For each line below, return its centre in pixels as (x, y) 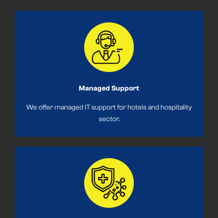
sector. (109, 119)
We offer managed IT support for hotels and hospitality (109, 108)
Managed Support (109, 89)
